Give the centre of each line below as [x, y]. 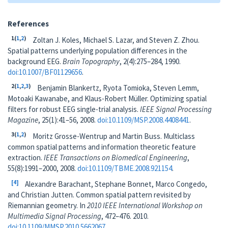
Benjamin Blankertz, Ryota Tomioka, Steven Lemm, [118, 88]
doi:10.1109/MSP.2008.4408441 [143, 120]
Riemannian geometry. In [47, 205]
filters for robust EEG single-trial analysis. [74, 109]
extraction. [26, 157]
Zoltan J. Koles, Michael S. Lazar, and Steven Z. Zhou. [116, 40]
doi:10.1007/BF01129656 [45, 72]
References [28, 24]
